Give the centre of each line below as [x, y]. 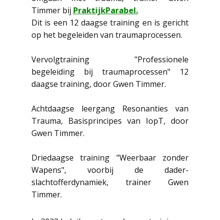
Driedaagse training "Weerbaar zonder [110, 158]
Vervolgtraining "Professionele [110, 59]
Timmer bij [52, 10]
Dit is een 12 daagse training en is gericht [110, 23]
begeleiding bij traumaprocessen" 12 [110, 72]
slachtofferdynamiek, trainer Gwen [110, 182]
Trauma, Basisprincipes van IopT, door [110, 121]
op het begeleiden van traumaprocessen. [107, 35]
